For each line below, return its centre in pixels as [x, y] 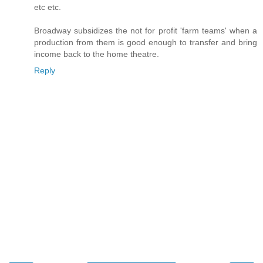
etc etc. [48, 7]
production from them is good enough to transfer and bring [146, 42]
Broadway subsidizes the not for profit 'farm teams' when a [146, 30]
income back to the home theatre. [97, 54]
